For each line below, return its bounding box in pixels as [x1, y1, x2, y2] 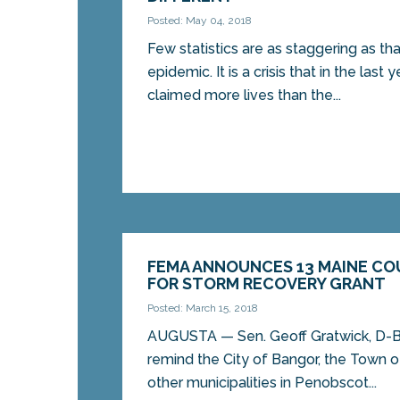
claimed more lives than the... [147, 87, 342, 104]
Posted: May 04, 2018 [147, 14, 253, 28]
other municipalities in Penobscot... [147, 374, 378, 392]
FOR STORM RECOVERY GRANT [147, 274, 387, 294]
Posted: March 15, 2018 [147, 302, 259, 315]
